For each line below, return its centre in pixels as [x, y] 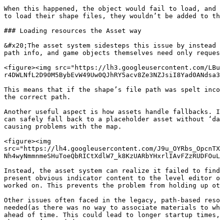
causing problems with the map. [63, 126]
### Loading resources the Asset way [73, 31]
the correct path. [37, 97]
